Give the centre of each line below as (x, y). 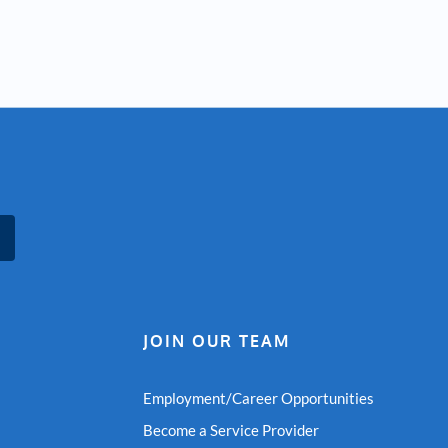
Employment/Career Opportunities (258, 398)
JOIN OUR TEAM (216, 341)
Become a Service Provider (230, 430)
